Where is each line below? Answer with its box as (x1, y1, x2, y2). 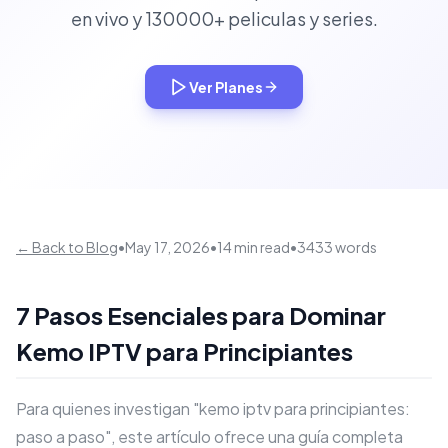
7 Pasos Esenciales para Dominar (16, 300, 386, 330)
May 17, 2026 (125, 238, 210, 256)
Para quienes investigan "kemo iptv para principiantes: (16, 398, 410, 419)
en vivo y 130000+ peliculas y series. (70, 7, 378, 30)
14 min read (217, 238, 290, 256)
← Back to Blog (16, 238, 118, 256)
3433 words (297, 238, 377, 256)
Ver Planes (189, 78, 263, 96)
